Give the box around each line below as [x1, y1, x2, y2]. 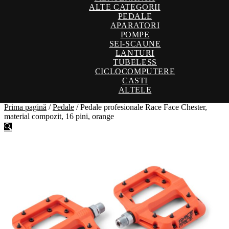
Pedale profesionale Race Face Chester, [80, 103, 207, 111]
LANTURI [115, 49, 155, 57]
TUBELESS [113, 58, 157, 66]
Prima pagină [4, 103, 47, 111]
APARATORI [110, 21, 160, 30]
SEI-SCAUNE [109, 39, 161, 48]
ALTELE [118, 85, 152, 94]
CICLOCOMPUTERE [95, 67, 175, 76]
